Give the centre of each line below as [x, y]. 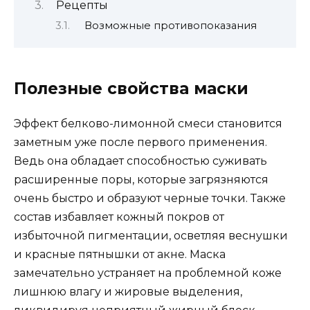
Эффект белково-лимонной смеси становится [148, 124]
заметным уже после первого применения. [140, 143]
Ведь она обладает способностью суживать [140, 161]
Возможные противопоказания [170, 25]
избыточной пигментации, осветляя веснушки [151, 236]
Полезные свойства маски [131, 89]
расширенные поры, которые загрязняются [141, 180]
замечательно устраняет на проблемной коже [148, 273]
